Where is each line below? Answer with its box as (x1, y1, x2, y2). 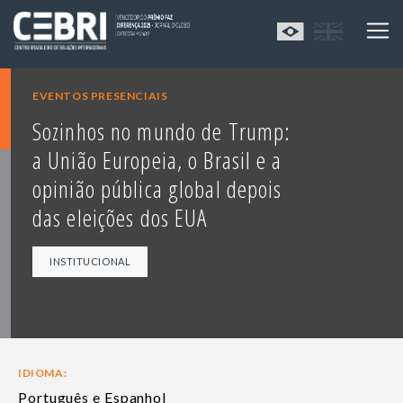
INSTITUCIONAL (49, 255, 131, 268)
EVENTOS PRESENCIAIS (32, 89, 168, 103)
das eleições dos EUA (32, 201, 208, 235)
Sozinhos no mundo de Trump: (32, 115, 291, 148)
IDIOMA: (18, 366, 67, 381)
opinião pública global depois (32, 173, 282, 206)
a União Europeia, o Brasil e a (32, 144, 282, 177)
